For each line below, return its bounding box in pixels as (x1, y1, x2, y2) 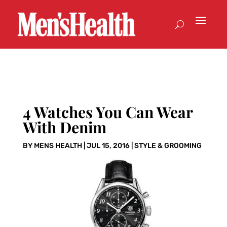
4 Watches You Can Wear (22, 102, 193, 123)
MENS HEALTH (33, 141, 82, 150)
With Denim (22, 117, 106, 138)
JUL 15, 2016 (86, 141, 130, 150)
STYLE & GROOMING (134, 141, 202, 150)
